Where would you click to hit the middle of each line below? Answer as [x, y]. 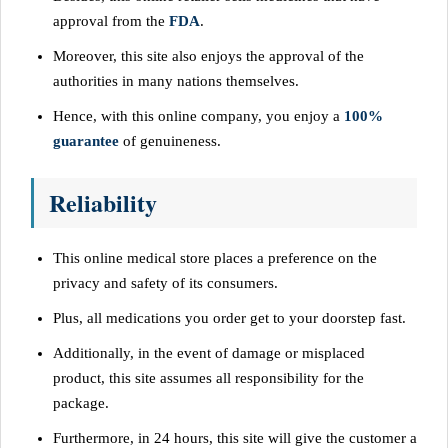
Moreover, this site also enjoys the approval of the [208, 55]
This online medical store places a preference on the [215, 257]
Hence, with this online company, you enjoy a [198, 115]
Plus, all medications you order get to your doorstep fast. [229, 317]
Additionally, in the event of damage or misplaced [209, 352]
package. [81, 402]
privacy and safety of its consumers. [165, 282]
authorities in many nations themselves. [176, 80]
